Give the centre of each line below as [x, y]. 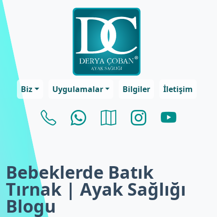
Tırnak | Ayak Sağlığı [96, 189]
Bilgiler [137, 89]
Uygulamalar [77, 89]
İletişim [178, 89]
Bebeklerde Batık [80, 172]
